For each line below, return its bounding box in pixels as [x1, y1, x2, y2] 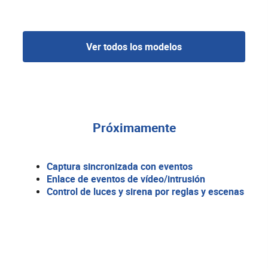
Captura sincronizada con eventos [47, 160, 193, 173]
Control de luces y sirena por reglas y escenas [47, 185, 244, 199]
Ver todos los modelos [86, 40, 182, 54]
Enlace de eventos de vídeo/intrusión [47, 172, 205, 186]
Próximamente [92, 119, 176, 136]
